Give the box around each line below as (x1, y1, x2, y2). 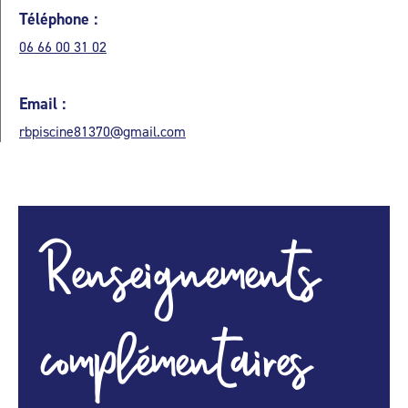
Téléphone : (19, 8, 97, 30)
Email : (19, 93, 66, 115)
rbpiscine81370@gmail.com (19, 122, 186, 141)
